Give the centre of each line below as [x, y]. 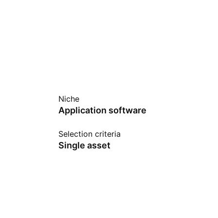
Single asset [84, 145]
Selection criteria [90, 134]
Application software [102, 110]
